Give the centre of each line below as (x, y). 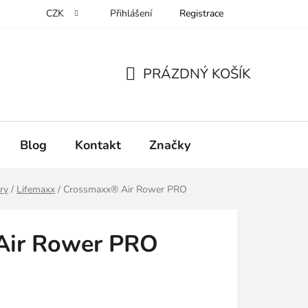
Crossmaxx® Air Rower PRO (125, 190)
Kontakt (98, 145)
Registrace (201, 13)
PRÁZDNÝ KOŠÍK (197, 74)
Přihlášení (131, 13)
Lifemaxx (36, 190)
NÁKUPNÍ (156, 90)
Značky (170, 145)
